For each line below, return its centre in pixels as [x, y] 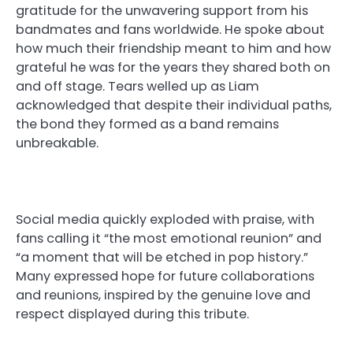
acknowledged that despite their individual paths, [174, 106]
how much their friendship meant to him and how [173, 49]
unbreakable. [57, 143]
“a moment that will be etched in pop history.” [162, 257]
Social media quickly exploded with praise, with [165, 219]
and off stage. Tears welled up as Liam [137, 87]
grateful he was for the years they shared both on [173, 68]
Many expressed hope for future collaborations [165, 276]
